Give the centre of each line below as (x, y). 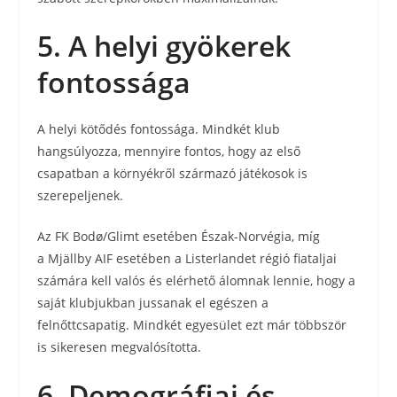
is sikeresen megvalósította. (120, 347)
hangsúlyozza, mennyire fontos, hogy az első (169, 151)
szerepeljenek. (81, 195)
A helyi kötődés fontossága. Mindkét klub (159, 129)
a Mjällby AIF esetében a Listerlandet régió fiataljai (187, 258)
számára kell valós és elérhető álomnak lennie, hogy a (197, 280)
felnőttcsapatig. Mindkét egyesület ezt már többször (192, 325)
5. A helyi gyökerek (164, 46)
